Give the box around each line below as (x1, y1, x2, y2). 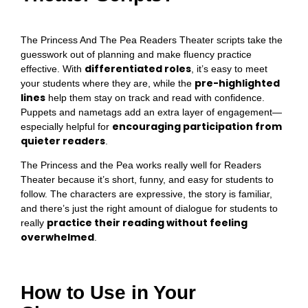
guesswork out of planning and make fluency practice (21, 48, 252, 60)
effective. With (21, 63, 85, 74)
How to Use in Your (21, 281, 196, 303)
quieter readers (21, 133, 105, 148)
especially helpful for (21, 120, 112, 132)
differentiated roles (85, 61, 191, 76)
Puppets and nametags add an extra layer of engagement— (21, 106, 282, 118)
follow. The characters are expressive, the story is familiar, (21, 188, 272, 200)
